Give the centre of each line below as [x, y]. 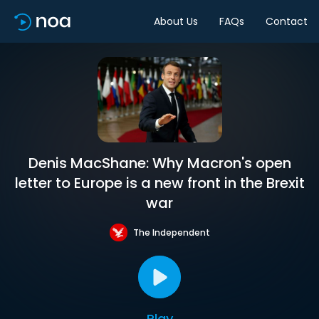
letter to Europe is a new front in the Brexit [159, 183]
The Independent [171, 232]
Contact [287, 21]
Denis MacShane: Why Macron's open [159, 163]
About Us [176, 21]
